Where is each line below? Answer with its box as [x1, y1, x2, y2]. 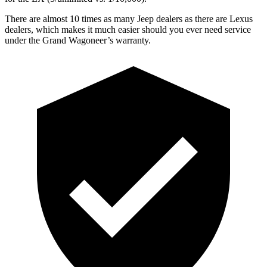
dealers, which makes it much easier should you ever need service [5, 24, 251, 35]
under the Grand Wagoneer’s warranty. [5, 35, 151, 45]
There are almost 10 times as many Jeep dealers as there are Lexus [5, 13, 253, 24]
